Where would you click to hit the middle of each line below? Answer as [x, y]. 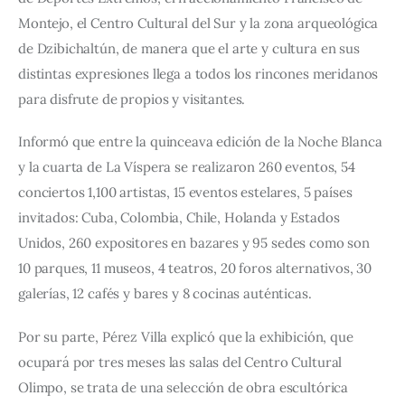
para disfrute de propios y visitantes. [132, 99]
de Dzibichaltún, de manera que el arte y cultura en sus [191, 48]
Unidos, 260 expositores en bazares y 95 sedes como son [196, 243]
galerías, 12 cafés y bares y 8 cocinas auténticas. [165, 294]
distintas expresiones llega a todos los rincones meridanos [200, 73]
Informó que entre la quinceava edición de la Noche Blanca [202, 142]
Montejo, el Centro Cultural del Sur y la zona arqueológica [200, 23]
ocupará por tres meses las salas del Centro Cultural [182, 362]
